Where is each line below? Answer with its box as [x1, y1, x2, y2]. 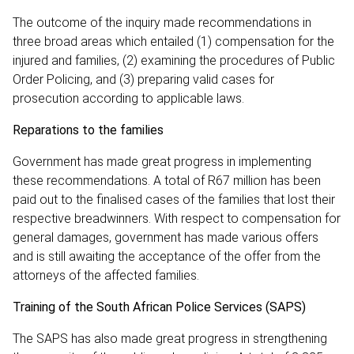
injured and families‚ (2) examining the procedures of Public [13, 52, 335, 68]
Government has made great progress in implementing [13, 153, 311, 169]
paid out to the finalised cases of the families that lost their [13, 191, 335, 207]
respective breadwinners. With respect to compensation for [13, 210, 341, 226]
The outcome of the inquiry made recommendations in [13, 14, 311, 30]
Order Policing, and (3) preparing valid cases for [13, 71, 274, 87]
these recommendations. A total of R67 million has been [13, 172, 321, 188]
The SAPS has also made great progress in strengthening [13, 330, 327, 346]
